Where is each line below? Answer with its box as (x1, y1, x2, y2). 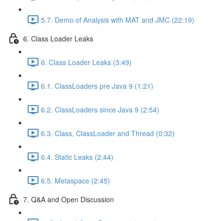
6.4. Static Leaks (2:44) (41, 151, 113, 162)
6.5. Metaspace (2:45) (41, 175, 110, 185)
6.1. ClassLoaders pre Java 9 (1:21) (41, 80, 153, 91)
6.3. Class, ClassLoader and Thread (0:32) (41, 128, 175, 138)
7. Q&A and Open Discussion (23, 194, 114, 204)
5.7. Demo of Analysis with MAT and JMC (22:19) (41, 14, 194, 25)
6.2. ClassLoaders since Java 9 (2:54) (41, 104, 159, 114)
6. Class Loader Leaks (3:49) (41, 57, 132, 67)
